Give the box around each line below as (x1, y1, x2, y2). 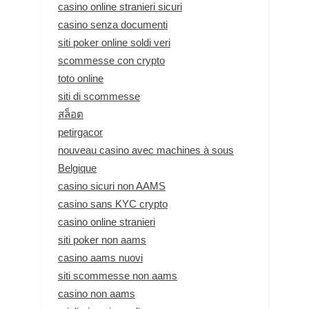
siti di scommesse (58, 90, 140, 102)
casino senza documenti (58, 18, 168, 30)
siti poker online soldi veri (58, 36, 170, 48)
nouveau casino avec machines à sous (58, 143, 234, 156)
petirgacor (58, 126, 103, 138)
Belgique (58, 161, 97, 174)
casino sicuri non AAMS (58, 179, 166, 192)
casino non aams (58, 287, 135, 299)
